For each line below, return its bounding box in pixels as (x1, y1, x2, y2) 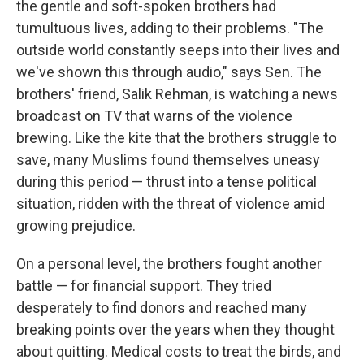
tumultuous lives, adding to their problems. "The (16, 19, 323, 37)
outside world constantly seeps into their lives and (16, 41, 340, 58)
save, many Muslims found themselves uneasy (16, 150, 320, 168)
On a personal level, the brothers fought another (16, 254, 322, 272)
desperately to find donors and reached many (16, 298, 307, 316)
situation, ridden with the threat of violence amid (16, 194, 325, 212)
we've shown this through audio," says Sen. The (16, 63, 322, 80)
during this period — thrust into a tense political (16, 172, 317, 190)
